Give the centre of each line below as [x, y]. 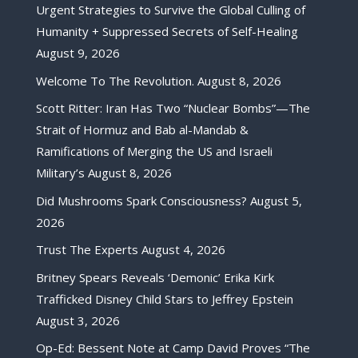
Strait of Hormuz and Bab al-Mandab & [142, 130]
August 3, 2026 [78, 320]
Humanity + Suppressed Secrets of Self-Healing [167, 32]
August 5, [276, 200]
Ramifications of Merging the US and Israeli [154, 151]
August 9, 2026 [78, 53]
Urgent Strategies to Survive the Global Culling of [170, 10]
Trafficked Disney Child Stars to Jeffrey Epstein [164, 298]
